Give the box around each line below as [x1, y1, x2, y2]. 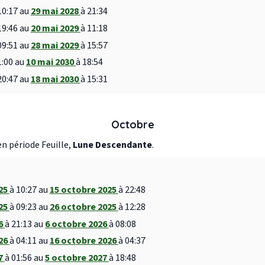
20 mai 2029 [30, 21, 80, 35]
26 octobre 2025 [49, 201, 118, 214]
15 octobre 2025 [49, 183, 118, 197]
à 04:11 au [9, 234, 50, 248]
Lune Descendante [73, 138, 152, 151]
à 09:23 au [9, 201, 50, 214]
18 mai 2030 [30, 72, 80, 86]
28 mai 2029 [30, 38, 80, 52]
